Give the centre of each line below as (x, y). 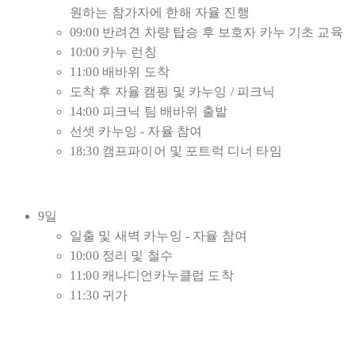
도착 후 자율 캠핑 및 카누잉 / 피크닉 (173, 92)
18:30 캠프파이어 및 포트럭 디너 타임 (177, 151)
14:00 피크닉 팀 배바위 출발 (149, 112)
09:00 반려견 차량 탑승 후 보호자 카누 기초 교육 (206, 32)
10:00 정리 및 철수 (122, 256)
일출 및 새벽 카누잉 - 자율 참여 (159, 236)
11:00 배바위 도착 (120, 72)
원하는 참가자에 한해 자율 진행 (160, 13)
